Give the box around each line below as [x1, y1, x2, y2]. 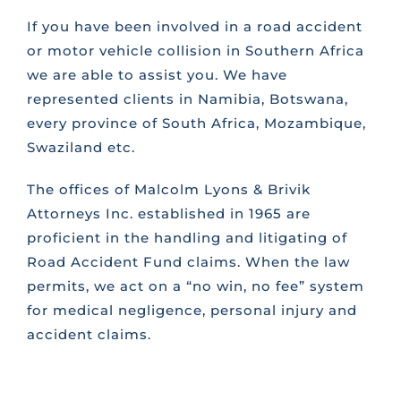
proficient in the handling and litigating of [26, 229, 347, 247]
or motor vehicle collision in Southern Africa [26, 42, 364, 60]
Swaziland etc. [26, 139, 135, 157]
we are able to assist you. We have [26, 66, 287, 84]
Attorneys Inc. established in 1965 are [26, 205, 311, 223]
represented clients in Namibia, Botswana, [26, 90, 348, 108]
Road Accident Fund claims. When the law [26, 253, 350, 271]
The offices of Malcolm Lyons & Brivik [26, 181, 311, 199]
